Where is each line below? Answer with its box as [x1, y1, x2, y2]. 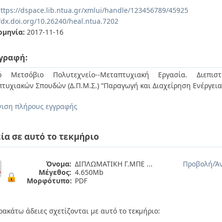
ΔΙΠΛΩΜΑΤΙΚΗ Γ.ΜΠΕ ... [75, 159, 153, 168]
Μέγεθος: [39, 167, 71, 177]
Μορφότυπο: [27, 176, 72, 185]
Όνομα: [46, 159, 71, 168]
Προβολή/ [183, 159, 215, 168]
